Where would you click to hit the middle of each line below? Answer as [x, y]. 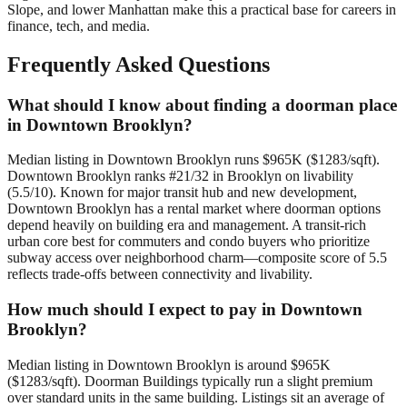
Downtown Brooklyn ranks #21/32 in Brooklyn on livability [180, 176]
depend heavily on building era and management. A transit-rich [187, 225]
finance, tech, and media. [79, 25]
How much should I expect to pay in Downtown [185, 309]
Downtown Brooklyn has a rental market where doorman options [194, 209]
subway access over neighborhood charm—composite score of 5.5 [197, 258]
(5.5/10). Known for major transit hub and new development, [182, 193]
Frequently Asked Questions [139, 64]
